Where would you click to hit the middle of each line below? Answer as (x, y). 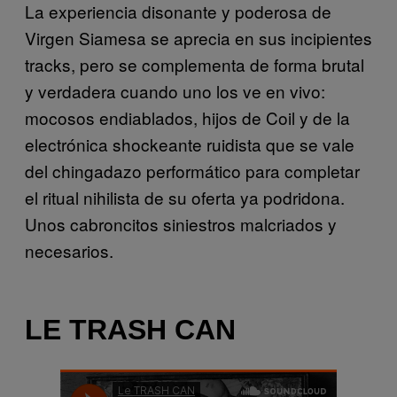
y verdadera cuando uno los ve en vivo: (175, 90)
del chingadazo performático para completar (192, 170)
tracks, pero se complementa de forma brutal (195, 64)
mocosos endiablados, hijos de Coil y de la (187, 117)
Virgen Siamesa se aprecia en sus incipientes (198, 37)
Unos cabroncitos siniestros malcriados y (181, 223)
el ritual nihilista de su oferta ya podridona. (185, 197)
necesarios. (69, 250)
